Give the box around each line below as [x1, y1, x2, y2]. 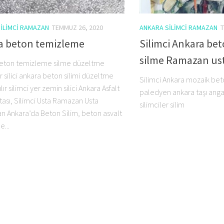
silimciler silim [139, 99, 186, 109]
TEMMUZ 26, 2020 [52, 22, 103, 32]
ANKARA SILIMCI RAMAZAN [139, 22, 217, 32]
